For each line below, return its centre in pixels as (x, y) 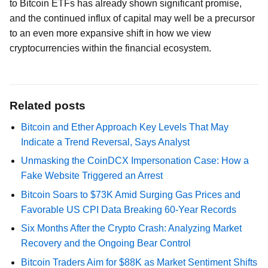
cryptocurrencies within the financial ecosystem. (110, 48)
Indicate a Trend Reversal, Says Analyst (106, 142)
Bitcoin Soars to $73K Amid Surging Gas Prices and (131, 194)
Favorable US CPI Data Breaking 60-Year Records (129, 209)
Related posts (48, 106)
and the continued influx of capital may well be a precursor (132, 18)
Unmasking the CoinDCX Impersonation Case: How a (135, 161)
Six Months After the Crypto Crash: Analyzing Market (132, 229)
